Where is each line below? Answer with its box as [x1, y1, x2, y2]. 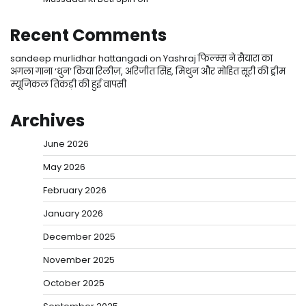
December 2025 [43, 229, 115, 243]
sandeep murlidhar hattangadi [10, 51, 148, 65]
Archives [10, 109, 85, 132]
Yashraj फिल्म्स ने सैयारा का [163, 51, 273, 65]
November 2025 [43, 253, 115, 266]
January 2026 [43, 206, 103, 220]
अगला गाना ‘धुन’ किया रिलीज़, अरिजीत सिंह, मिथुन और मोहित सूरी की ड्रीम [10, 64, 286, 78]
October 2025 [43, 276, 105, 290]
